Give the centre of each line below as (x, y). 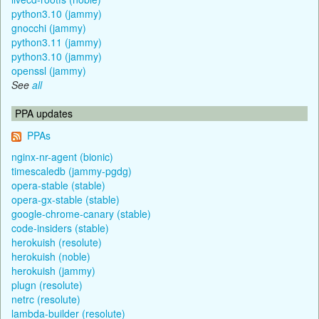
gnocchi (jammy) (49, 27)
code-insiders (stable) (60, 228)
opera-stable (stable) (58, 185)
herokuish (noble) (51, 256)
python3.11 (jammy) (57, 42)
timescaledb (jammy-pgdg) (72, 171)
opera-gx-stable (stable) (66, 199)
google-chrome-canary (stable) (81, 213)
